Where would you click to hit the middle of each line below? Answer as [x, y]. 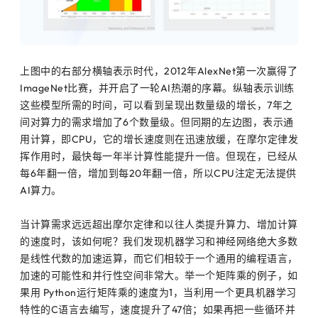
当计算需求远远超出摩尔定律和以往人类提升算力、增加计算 [159, 224]
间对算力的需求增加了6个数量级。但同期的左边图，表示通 [157, 122]
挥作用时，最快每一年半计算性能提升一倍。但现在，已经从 [159, 156]
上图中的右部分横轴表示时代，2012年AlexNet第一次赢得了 [159, 71]
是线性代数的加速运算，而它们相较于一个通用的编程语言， [159, 258]
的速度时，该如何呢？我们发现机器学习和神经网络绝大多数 [159, 241]
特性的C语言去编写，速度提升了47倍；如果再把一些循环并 [158, 309]
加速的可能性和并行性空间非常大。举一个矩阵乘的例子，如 [159, 275]
